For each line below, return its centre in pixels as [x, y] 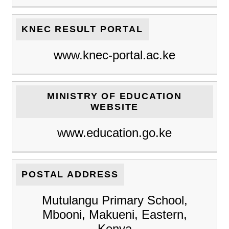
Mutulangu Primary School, [114, 200]
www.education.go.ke [114, 133]
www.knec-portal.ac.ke [114, 55]
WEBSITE [114, 107]
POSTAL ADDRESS [70, 174]
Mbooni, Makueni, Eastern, [114, 214]
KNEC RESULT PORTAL [82, 29]
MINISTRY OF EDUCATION [114, 96]
